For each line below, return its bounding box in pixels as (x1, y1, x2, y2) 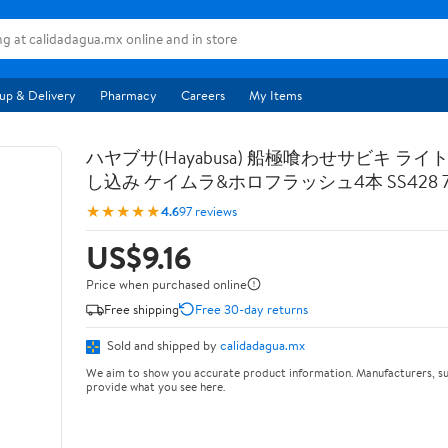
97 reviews (179, 201, 237, 220)
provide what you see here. (86, 377, 225, 395)
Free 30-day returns (195, 299, 308, 318)
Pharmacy (100, 86, 157, 104)
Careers (181, 86, 225, 104)
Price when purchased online (86, 275, 247, 293)
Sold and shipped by (104, 336, 220, 354)
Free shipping (104, 299, 179, 318)
